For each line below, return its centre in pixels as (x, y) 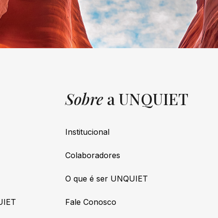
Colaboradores (93, 155)
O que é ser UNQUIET (107, 178)
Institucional (87, 132)
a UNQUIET (148, 98)
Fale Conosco (91, 202)
